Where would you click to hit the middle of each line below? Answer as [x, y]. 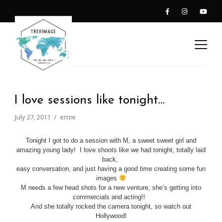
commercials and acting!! [111, 197]
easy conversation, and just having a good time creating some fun [111, 169]
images [107, 178]
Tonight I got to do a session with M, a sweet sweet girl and [111, 140]
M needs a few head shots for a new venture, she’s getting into [111, 188]
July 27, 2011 [33, 117]
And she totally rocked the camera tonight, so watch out [111, 206]
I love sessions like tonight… [89, 100]
